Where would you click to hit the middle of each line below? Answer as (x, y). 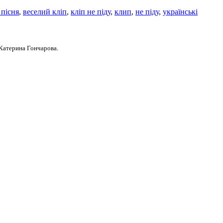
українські (180, 12)
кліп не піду (91, 12)
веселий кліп (45, 12)
